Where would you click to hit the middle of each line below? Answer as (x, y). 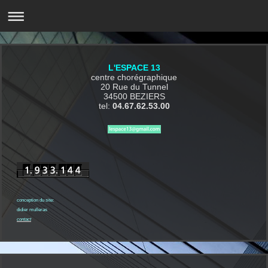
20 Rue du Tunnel (134, 87)
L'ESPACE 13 (134, 68)
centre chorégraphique (134, 77)
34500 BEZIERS (134, 96)
